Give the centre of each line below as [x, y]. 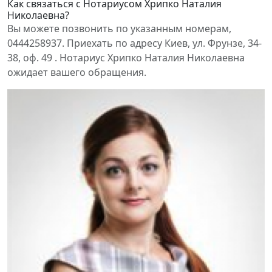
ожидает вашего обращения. [77, 72]
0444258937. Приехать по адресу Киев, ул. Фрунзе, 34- [134, 43]
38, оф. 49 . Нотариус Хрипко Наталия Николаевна [126, 58]
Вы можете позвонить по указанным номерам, [119, 29]
